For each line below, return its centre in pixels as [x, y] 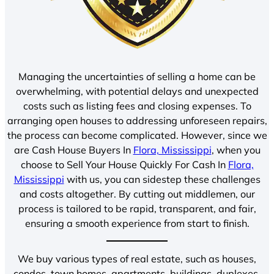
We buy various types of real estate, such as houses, [137, 259]
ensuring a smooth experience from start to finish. [137, 223]
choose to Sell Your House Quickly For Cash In [124, 165]
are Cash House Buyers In [73, 150]
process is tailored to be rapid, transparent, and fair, [137, 209]
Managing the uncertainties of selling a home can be [137, 76]
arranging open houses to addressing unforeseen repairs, [137, 120]
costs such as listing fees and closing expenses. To [137, 106]
